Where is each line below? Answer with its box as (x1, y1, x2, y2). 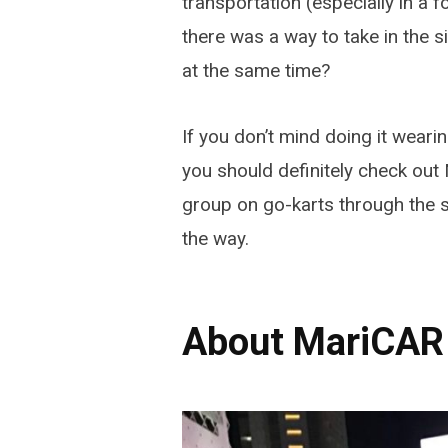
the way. (181, 226, 249, 250)
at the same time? (181, 59, 330, 83)
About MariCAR (181, 320, 444, 365)
